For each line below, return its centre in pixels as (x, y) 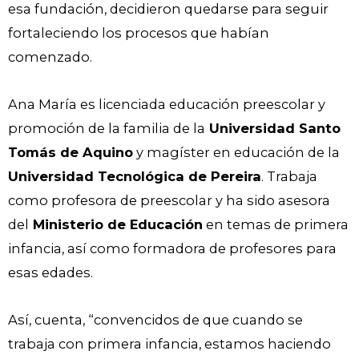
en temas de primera (276, 224)
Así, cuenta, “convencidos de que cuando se (155, 319)
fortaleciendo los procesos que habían (139, 33)
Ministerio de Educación (116, 224)
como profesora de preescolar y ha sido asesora (169, 200)
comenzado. (52, 57)
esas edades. (52, 272)
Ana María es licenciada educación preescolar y (167, 104)
